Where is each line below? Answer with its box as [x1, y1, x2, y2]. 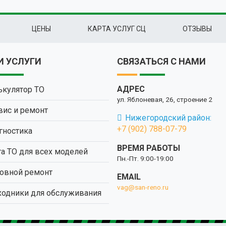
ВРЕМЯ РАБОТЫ [117, 143, 180, 153]
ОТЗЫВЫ [183, 24, 212, 33]
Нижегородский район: [125, 112, 212, 123]
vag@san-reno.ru [117, 183, 168, 191]
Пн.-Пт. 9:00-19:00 [117, 154, 174, 162]
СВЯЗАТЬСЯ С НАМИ [117, 55, 206, 67]
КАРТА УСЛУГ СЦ [87, 24, 146, 33]
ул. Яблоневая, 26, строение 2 [117, 95, 212, 103]
